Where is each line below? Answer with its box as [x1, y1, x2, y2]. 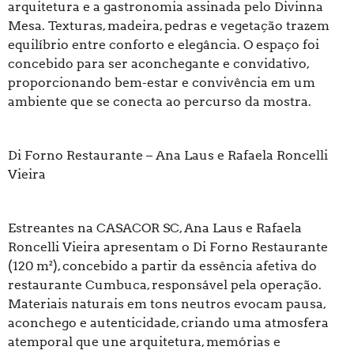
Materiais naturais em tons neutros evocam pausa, [8, 296, 326, 312]
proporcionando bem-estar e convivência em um [8, 75, 315, 91]
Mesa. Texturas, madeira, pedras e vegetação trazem [8, 18, 330, 34]
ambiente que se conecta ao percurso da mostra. [8, 94, 311, 110]
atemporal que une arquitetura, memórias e [8, 334, 281, 350]
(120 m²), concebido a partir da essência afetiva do [8, 258, 317, 274]
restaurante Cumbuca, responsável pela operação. [8, 277, 322, 293]
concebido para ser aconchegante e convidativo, [8, 56, 309, 72]
